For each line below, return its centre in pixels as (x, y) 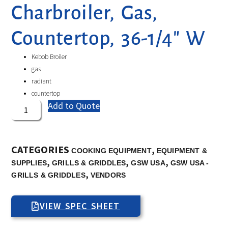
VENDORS (108, 175)
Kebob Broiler (49, 57)
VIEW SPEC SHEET (80, 206)
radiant (42, 81)
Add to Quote (74, 106)
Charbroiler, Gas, (84, 13)
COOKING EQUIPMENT (111, 151)
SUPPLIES (29, 163)
